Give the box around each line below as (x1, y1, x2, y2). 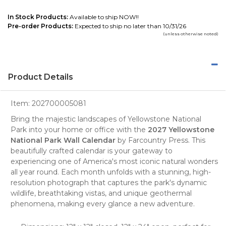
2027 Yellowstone (148, 125, 214, 134)
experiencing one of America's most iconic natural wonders (11, 156, 218, 166)
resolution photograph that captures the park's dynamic (11, 178, 207, 187)
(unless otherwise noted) (163, 31, 218, 36)
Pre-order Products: (8, 22, 73, 30)
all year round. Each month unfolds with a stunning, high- (11, 167, 211, 177)
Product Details (8, 72, 73, 82)
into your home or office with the (27, 125, 148, 134)
